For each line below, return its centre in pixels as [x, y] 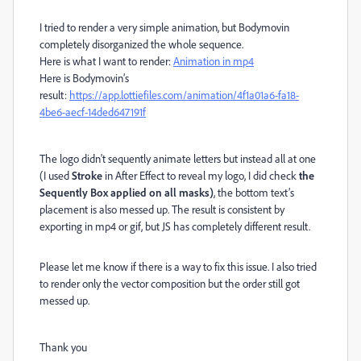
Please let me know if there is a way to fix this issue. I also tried [178, 266]
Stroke [88, 175]
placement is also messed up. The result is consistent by [162, 209]
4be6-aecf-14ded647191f [93, 112]
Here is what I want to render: [105, 61]
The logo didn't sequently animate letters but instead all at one [178, 158]
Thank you [63, 347]
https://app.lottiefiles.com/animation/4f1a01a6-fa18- [184, 95]
